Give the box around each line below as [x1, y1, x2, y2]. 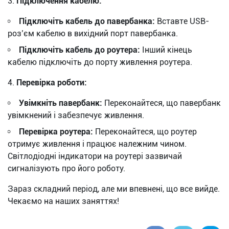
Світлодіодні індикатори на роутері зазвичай [8, 151, 182, 161]
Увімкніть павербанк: [19, 98, 102, 108]
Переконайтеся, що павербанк [102, 98, 221, 108]
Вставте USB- [155, 16, 209, 26]
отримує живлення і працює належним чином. [8, 139, 187, 149]
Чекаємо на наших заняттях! [8, 196, 119, 206]
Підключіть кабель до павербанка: [19, 16, 155, 26]
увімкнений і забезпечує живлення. [8, 110, 144, 120]
